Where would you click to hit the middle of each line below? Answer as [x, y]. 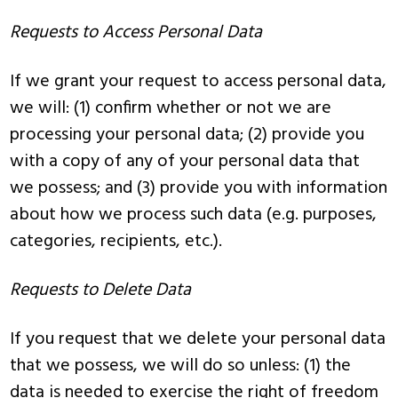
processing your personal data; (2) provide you [187, 135]
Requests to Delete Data [101, 291]
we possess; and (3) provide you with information [199, 188]
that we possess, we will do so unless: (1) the [181, 366]
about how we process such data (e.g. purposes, [194, 215]
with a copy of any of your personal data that [185, 162]
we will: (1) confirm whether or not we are [171, 108]
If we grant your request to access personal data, [199, 82]
